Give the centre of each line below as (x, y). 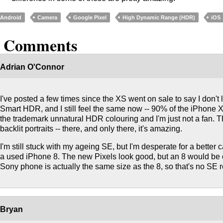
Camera (48, 17)
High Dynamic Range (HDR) (159, 17)
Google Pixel (90, 17)
